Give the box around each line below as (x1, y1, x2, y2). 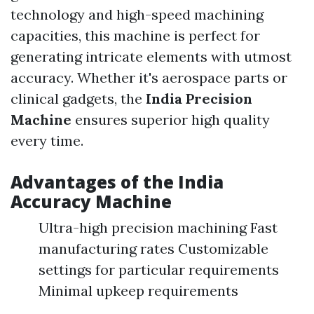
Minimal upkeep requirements (39, 282, 238, 300)
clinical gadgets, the (11, 90, 146, 108)
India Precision (146, 90, 252, 108)
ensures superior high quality (71, 111, 270, 129)
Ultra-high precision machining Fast (39, 219, 278, 237)
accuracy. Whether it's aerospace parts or (11, 69, 287, 87)
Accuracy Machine (11, 190, 172, 214)
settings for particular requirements (39, 261, 279, 279)
